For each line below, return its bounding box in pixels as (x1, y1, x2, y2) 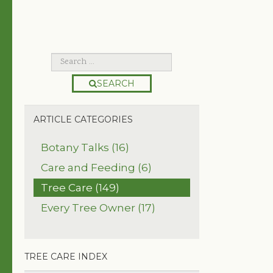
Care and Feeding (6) (41, 161, 152, 174)
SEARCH (96, 78, 135, 90)
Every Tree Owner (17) (41, 202, 155, 214)
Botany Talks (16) (41, 141, 129, 154)
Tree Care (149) (41, 182, 119, 194)
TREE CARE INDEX (24, 251, 107, 263)
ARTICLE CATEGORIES (34, 114, 133, 126)
